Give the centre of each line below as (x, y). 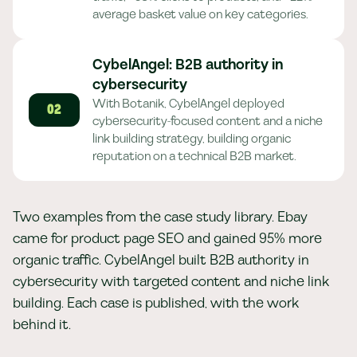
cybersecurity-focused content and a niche (208, 121)
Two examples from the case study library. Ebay (160, 217)
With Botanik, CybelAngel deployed (188, 104)
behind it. (42, 325)
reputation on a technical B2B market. (194, 156)
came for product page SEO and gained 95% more (167, 239)
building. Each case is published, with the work (156, 303)
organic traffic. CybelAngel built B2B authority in (161, 260)
